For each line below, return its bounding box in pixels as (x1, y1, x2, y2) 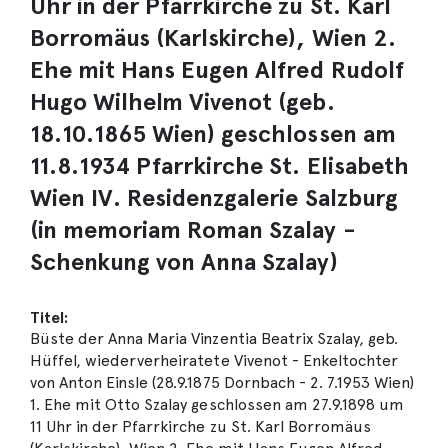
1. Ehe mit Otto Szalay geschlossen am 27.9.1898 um (30, 395, 404, 414)
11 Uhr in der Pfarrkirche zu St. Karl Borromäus (30, 417, 371, 436)
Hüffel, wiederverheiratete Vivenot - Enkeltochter (30, 351, 398, 370)
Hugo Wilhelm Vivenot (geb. (30, 87, 335, 116)
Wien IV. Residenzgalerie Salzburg (30, 183, 398, 212)
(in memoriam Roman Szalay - (30, 215, 356, 244)
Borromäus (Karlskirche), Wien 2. (30, 23, 396, 52)
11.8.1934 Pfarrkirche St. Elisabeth (30, 151, 409, 180)
